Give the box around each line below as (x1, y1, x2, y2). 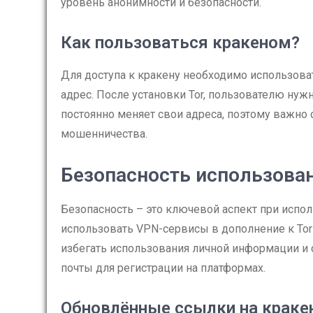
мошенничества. (61, 127, 147, 140)
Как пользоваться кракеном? (61, 33, 300, 52)
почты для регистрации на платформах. (61, 261, 265, 275)
